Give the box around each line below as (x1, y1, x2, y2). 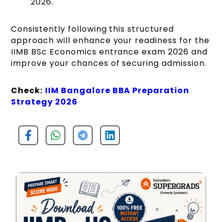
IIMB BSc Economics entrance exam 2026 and (11, 46, 208, 57)
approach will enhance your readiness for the (11, 34, 210, 46)
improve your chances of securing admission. (11, 57, 207, 69)
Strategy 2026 (11, 96, 78, 108)
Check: (11, 84, 43, 96)
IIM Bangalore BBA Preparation (45, 84, 189, 96)
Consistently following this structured (11, 23, 174, 35)
